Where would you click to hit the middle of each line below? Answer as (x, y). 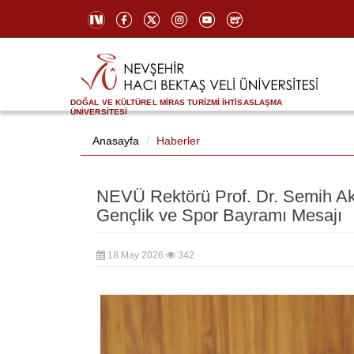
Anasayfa (116, 141)
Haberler (178, 141)
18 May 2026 (136, 256)
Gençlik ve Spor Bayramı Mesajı (219, 216)
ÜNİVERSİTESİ (99, 111)
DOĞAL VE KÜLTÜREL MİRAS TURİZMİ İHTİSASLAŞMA (177, 102)
